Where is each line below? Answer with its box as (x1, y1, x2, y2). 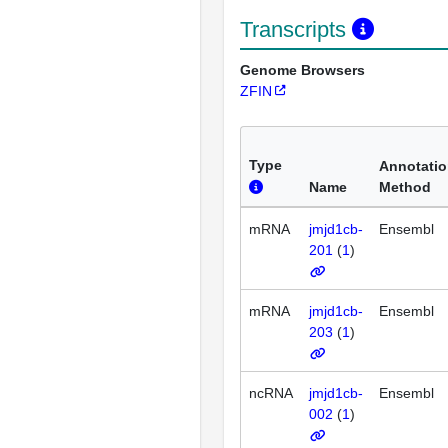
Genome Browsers (240, 61, 365, 78)
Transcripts (240, 16, 352, 42)
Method (379, 178, 431, 195)
